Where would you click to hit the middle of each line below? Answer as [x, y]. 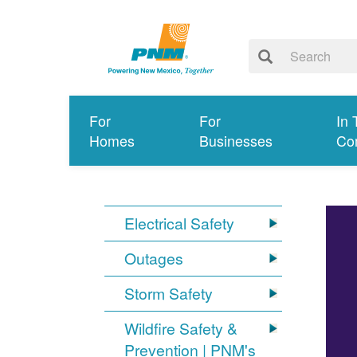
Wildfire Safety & [181, 329]
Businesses [235, 141]
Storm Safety [169, 294]
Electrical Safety [180, 224]
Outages [154, 259]
